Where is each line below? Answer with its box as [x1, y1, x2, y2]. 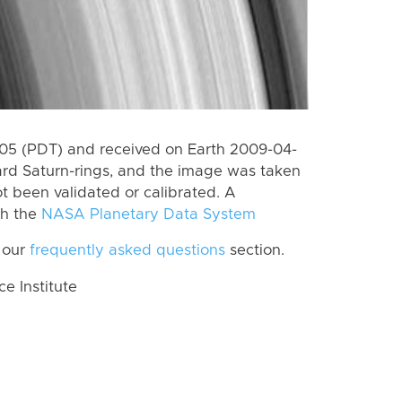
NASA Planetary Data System [41, 206, 256, 222]
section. [225, 243, 284, 258]
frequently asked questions [30, 243, 225, 258]
